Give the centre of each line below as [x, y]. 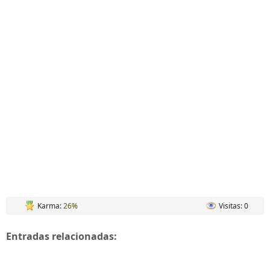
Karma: [50, 206]
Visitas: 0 [234, 206]
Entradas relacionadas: [61, 236]
